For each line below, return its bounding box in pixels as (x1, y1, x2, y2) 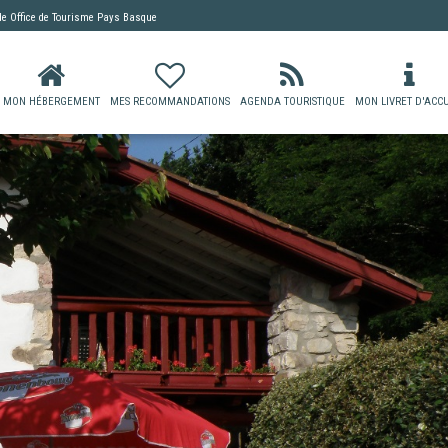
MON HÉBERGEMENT (2, 95, 100, 108)
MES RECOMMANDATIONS (109, 95, 230, 108)
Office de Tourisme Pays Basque (10, 10, 157, 24)
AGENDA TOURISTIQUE (239, 95, 345, 108)
